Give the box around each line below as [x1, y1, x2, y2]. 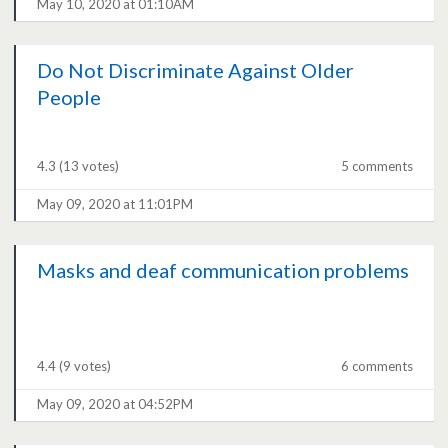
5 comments [340, 158, 413, 175]
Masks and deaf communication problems [37, 258, 410, 283]
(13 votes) [59, 158, 120, 175]
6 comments [340, 358, 413, 375]
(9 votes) [59, 358, 112, 375]
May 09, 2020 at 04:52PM [37, 396, 194, 413]
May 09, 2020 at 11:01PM [37, 196, 194, 213]
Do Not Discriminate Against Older [37, 58, 355, 83]
